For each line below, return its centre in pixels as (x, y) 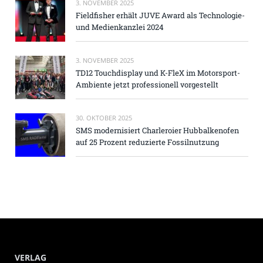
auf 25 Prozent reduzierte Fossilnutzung (147, 142)
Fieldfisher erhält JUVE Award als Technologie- (160, 15)
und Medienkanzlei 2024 (120, 27)
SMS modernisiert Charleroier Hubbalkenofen (157, 131)
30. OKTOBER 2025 (104, 118)
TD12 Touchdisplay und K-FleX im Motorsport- (158, 73)
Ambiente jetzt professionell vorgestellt (147, 84)
